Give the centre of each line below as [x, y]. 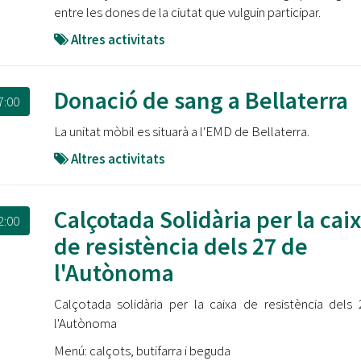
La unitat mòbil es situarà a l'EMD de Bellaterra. [181, 131]
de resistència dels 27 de [180, 246]
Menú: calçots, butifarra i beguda [142, 351]
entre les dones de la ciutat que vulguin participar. [187, 12]
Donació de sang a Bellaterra [201, 100]
